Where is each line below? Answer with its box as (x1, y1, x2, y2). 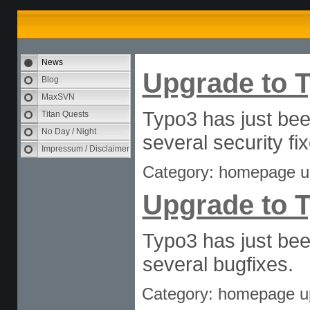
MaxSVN (41, 92, 75, 102)
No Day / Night (41, 127, 96, 136)
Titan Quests (41, 109, 89, 119)
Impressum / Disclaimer (41, 144, 129, 154)
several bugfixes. (142, 253, 293, 275)
